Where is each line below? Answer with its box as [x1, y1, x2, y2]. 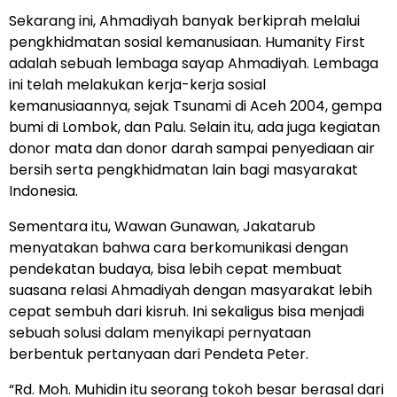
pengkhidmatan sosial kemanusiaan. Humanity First [9, 31, 365, 52]
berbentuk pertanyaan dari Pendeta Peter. [9, 343, 308, 364]
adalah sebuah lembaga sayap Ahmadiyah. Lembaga [9, 52, 378, 74]
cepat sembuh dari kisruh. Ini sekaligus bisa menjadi [9, 300, 364, 322]
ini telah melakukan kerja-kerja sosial [9, 74, 266, 95]
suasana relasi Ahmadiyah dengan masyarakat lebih [9, 279, 372, 300]
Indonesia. [9, 180, 78, 201]
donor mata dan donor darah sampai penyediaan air [9, 137, 375, 159]
